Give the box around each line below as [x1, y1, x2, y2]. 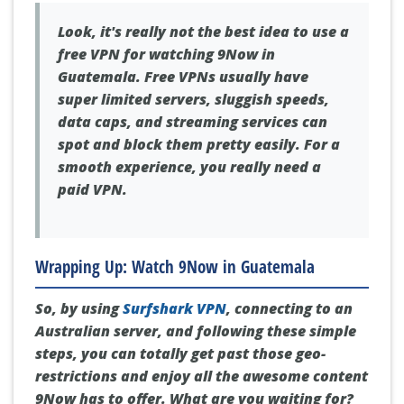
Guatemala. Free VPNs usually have [58, 67, 308, 87]
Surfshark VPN [123, 298, 226, 318]
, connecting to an [226, 298, 353, 318]
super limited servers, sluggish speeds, [58, 89, 329, 110]
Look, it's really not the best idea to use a [58, 22, 349, 42]
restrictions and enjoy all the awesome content [35, 365, 368, 386]
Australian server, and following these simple [35, 320, 356, 341]
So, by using [35, 298, 123, 318]
